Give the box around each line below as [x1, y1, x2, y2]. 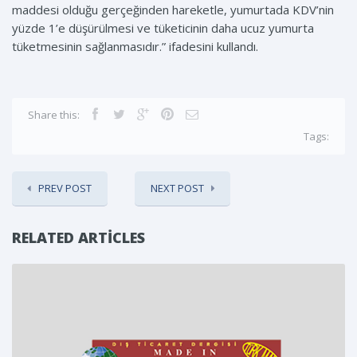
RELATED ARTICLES [12, 228, 145, 248]
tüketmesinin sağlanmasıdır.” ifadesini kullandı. [12, 38, 258, 55]
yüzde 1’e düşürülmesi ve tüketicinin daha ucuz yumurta [12, 20, 314, 37]
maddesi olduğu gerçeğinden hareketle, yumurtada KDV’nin [12, 2, 334, 18]
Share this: [28, 108, 80, 123]
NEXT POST [151, 181, 204, 196]
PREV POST [38, 181, 92, 196]
